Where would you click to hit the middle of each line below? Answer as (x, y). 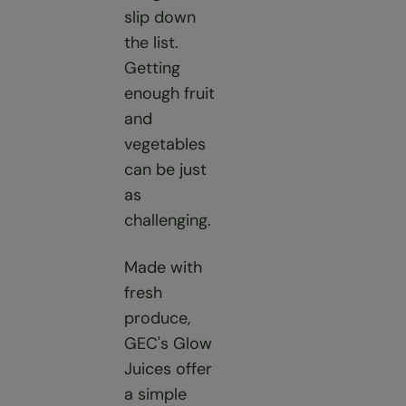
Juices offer (168, 369)
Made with (163, 267)
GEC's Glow (168, 343)
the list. (151, 43)
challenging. (168, 220)
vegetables (165, 144)
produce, (157, 318)
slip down (160, 17)
